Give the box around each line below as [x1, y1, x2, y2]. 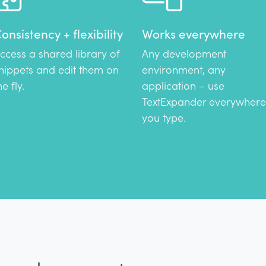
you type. [142, 110, 186, 125]
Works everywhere [142, 26, 245, 43]
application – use [142, 78, 224, 93]
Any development [142, 46, 226, 61]
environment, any [142, 62, 226, 77]
